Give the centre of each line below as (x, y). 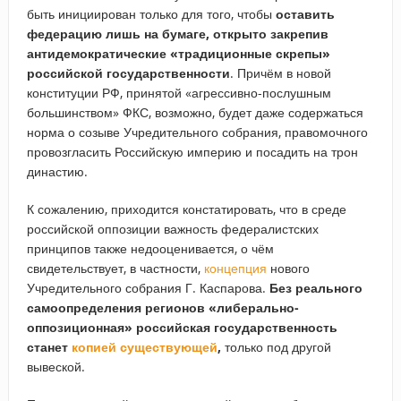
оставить (305, 13)
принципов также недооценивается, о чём (150, 248)
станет (49, 346)
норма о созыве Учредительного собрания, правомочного (197, 132)
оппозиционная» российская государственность (182, 327)
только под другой (276, 346)
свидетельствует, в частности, (115, 268)
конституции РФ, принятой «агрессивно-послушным (179, 92)
